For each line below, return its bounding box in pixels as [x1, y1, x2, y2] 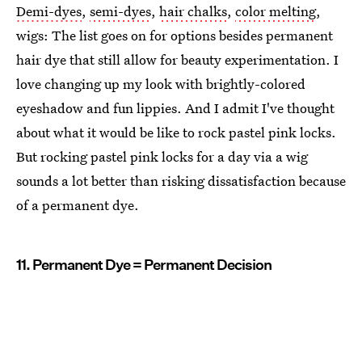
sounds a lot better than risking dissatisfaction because [16, 170, 346, 190]
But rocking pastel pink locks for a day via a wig [16, 146, 308, 166]
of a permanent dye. [16, 195, 139, 214]
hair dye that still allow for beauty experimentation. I [16, 49, 339, 69]
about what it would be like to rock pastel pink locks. [16, 122, 336, 141]
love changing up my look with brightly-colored [16, 74, 305, 93]
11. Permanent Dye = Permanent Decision [16, 255, 271, 273]
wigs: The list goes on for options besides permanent [16, 25, 333, 44]
